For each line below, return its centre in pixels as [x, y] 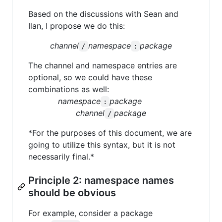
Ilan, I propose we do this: [77, 26]
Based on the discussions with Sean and [103, 14]
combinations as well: [69, 89]
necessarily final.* [61, 156]
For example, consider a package [90, 213]
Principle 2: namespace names [101, 180]
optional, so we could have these [90, 77]
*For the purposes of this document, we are [110, 133]
